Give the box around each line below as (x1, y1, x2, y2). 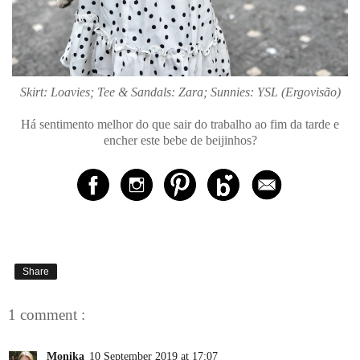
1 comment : (8, 305, 85, 323)
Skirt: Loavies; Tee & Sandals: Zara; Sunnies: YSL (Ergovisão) (19, 84, 341, 99)
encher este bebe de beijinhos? (103, 133, 257, 147)
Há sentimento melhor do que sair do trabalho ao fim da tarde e (21, 117, 339, 131)
